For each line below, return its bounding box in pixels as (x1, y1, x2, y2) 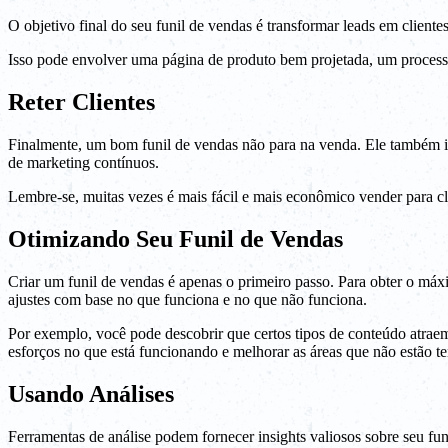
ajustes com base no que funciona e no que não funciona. (8, 290, 367, 308)
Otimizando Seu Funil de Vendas (8, 225, 343, 252)
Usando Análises (8, 380, 174, 407)
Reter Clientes (8, 89, 155, 116)
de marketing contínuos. (8, 153, 159, 171)
